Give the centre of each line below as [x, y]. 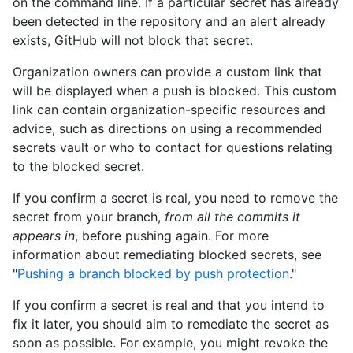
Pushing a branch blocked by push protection [153, 273]
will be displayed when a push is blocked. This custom [175, 90]
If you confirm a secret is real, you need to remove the [175, 197]
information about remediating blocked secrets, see [167, 254]
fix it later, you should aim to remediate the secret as [171, 323]
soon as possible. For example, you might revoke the [170, 342]
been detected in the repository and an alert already [169, 21]
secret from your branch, [89, 216]
